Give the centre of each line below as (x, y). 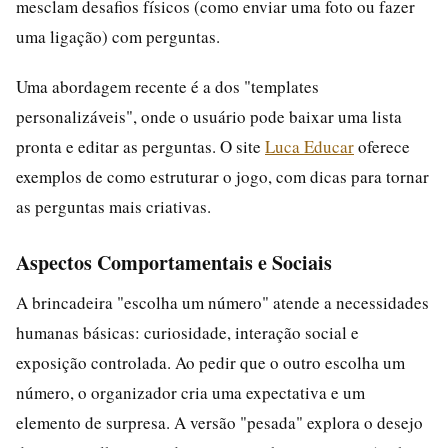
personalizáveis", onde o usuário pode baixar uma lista (209, 116)
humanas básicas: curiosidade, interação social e (187, 332)
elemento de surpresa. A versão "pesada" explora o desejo (219, 422)
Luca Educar (309, 146)
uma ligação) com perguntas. (118, 36)
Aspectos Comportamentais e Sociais (174, 262)
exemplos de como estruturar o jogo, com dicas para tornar (222, 176)
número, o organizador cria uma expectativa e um (190, 392)
